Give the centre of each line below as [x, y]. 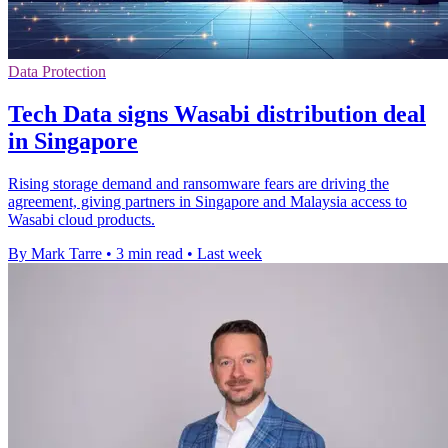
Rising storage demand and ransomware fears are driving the [198, 184]
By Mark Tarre [55, 254]
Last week [229, 254]
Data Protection [57, 72]
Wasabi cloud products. [81, 220]
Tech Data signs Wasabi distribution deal [217, 114]
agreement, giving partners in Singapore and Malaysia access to [207, 202]
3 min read [149, 254]
